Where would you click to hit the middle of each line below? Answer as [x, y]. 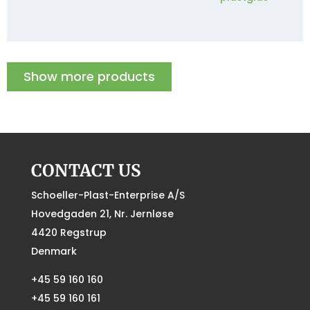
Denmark [54, 251]
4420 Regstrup [69, 232]
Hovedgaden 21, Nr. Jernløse [102, 214]
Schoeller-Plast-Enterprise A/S [108, 195]
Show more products [89, 76]
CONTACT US [85, 171]
